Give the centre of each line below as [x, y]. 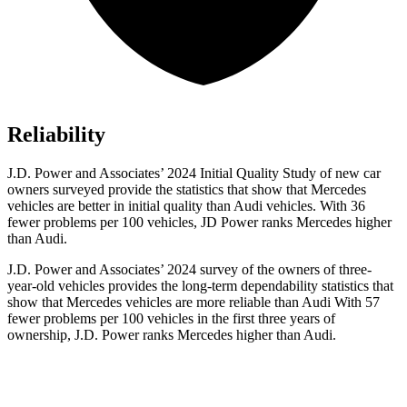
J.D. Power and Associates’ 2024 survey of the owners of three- [189, 270]
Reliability [56, 135]
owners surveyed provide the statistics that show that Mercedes [187, 190]
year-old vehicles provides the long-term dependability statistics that [200, 286]
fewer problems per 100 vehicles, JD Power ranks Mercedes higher [199, 223]
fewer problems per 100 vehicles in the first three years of [171, 319]
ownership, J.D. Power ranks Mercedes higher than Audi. [172, 335]
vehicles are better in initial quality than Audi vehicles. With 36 [186, 206]
